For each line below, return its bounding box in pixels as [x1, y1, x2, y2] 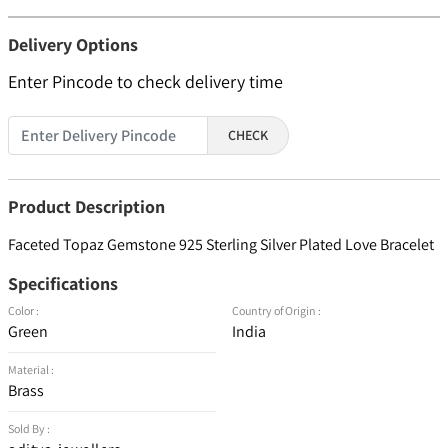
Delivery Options [8, 33, 138, 57]
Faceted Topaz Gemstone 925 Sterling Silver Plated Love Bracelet [8, 234, 434, 256]
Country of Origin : [232, 303, 321, 319]
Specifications [8, 272, 118, 296]
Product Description [8, 195, 165, 219]
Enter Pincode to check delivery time [8, 70, 283, 94]
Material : [8, 362, 54, 378]
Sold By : [8, 421, 50, 437]
